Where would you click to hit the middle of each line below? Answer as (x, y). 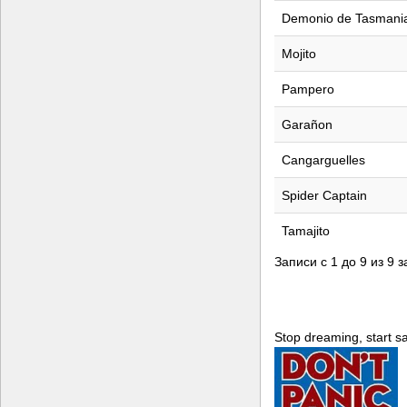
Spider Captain (324, 195)
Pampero (308, 89)
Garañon (307, 124)
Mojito (299, 53)
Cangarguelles (323, 159)
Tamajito (306, 230)
